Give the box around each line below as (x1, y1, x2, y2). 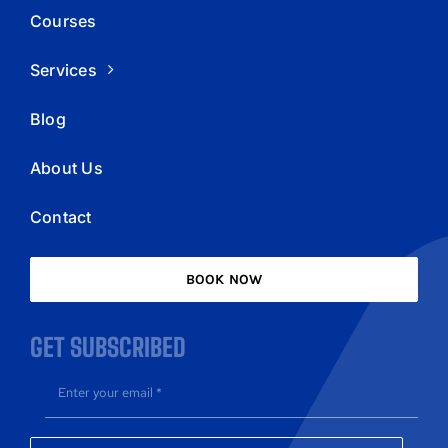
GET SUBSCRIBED (29, 331, 186, 362)
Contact (29, 206, 92, 227)
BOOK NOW (185, 270, 263, 288)
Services (29, 59, 97, 80)
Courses (29, 10, 97, 31)
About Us (29, 157, 103, 178)
